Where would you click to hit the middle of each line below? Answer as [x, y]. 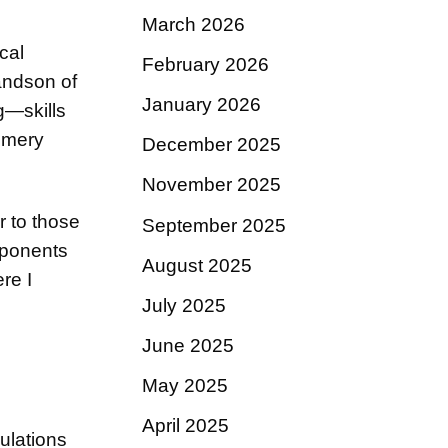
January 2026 [201, 105]
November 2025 [211, 185]
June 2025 [188, 345]
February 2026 [205, 65]
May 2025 [185, 386]
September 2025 [214, 225]
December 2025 [211, 145]
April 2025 [185, 426]
